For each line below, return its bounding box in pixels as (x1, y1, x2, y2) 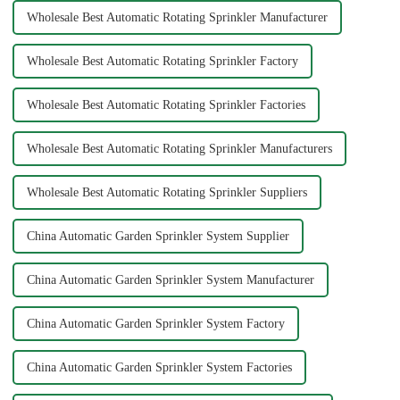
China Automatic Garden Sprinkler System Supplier (26, 229, 289, 243)
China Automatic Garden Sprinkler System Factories (26, 360, 292, 374)
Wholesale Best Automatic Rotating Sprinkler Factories (26, 97, 305, 112)
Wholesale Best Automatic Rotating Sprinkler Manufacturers (26, 141, 332, 155)
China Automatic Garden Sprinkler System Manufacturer (26, 272, 314, 287)
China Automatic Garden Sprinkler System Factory (26, 316, 285, 330)
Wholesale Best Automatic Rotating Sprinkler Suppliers (26, 185, 307, 199)
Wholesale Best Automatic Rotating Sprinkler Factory (26, 54, 298, 68)
